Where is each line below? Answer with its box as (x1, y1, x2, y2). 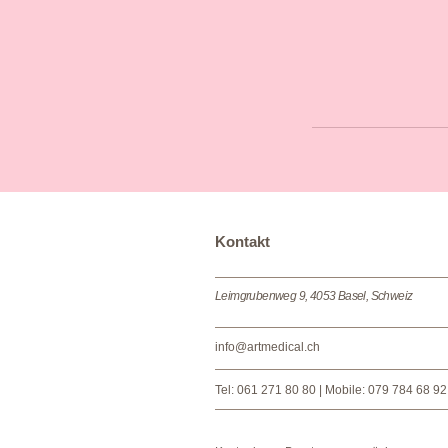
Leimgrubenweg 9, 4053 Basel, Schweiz (215, 289, 413, 303)
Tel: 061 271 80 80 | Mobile (215, 383, 362, 397)
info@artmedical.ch (215, 340, 320, 354)
